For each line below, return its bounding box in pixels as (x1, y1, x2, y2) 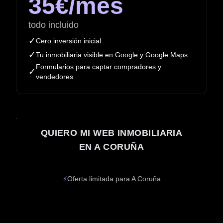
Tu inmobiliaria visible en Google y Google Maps (36, 51, 188, 59)
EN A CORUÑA (79, 142, 144, 152)
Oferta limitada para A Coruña (67, 175, 161, 183)
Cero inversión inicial (36, 37, 101, 45)
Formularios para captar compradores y (36, 63, 161, 71)
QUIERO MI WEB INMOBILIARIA (40, 128, 183, 138)
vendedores (36, 73, 73, 81)
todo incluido (28, 20, 79, 30)
